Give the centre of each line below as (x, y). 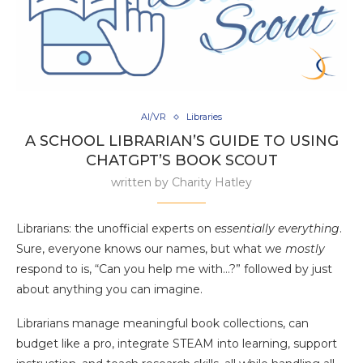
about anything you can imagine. (109, 290)
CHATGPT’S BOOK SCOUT (181, 161)
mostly (305, 249)
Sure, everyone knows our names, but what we (151, 249)
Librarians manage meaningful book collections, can (162, 324)
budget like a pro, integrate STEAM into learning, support (177, 344)
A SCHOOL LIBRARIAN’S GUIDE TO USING (181, 141)
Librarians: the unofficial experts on (115, 229)
